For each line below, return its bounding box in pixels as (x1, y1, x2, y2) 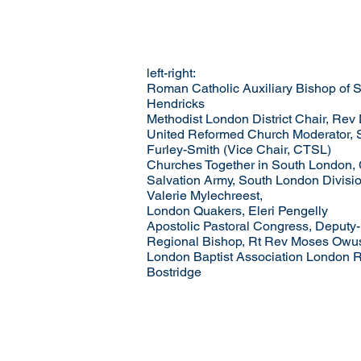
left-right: (147, 65, 196, 81)
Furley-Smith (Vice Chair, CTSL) (147, 142, 331, 157)
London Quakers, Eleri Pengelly (147, 203, 328, 218)
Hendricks (147, 96, 205, 111)
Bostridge (147, 264, 201, 280)
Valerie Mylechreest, (147, 188, 263, 203)
